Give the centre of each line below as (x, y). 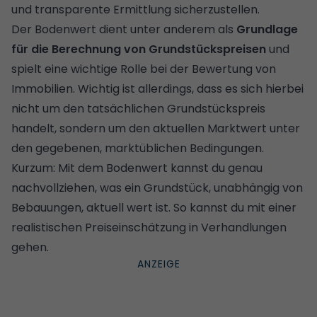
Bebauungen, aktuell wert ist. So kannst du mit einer (154, 207)
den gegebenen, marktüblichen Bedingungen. (139, 148)
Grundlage (267, 29)
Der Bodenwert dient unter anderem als (124, 29)
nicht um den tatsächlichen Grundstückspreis (138, 108)
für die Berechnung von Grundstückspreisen (139, 49)
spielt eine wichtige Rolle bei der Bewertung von (144, 69)
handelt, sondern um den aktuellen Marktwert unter (156, 128)
